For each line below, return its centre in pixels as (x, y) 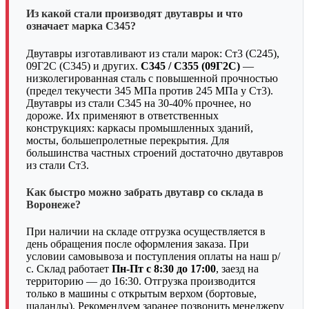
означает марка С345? (81, 26)
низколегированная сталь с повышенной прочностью (152, 78)
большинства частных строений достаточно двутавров (155, 152)
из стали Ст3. (58, 165)
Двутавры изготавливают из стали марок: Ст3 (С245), (153, 53)
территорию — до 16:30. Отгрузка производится (141, 281)
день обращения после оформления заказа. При (138, 244)
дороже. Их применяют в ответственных (122, 115)
